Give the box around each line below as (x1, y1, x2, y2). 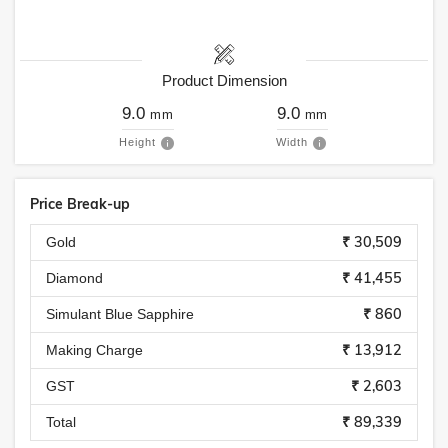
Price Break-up (30, 195, 130, 213)
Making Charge (46, 342, 143, 358)
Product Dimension (161, 72, 287, 89)
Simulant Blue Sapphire (46, 306, 194, 322)
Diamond (46, 270, 103, 286)
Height (119, 136, 156, 148)
